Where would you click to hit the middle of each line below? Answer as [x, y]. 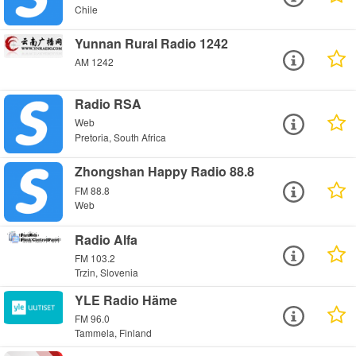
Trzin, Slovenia [107, 273]
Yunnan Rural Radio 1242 [152, 44]
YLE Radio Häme [126, 300]
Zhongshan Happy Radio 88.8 [165, 172]
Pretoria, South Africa [121, 137]
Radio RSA [108, 104]
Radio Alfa [106, 239]
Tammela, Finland [114, 333]
